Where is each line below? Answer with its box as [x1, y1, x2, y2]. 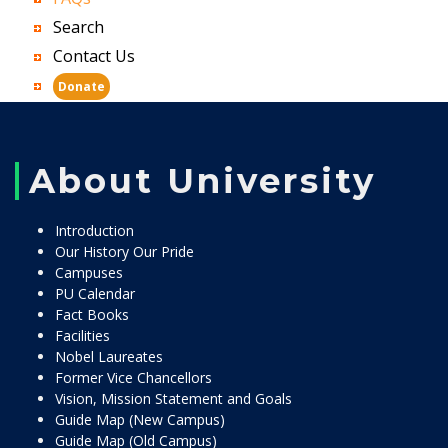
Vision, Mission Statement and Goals [55, 389, 292, 408]
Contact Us [53, 45, 135, 67]
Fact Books [55, 305, 129, 324]
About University [29, 160, 376, 202]
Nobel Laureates [55, 347, 163, 366]
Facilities [55, 326, 110, 345]
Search [53, 16, 104, 38]
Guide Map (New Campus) [55, 410, 225, 429]
